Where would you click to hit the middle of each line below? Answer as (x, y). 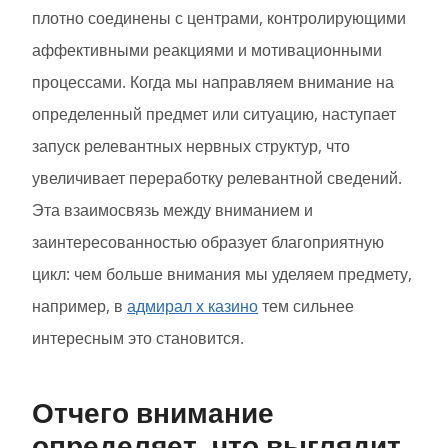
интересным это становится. (138, 338)
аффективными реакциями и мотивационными (207, 50)
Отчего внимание (153, 412)
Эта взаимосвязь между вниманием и (172, 210)
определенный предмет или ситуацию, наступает (214, 114)
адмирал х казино (192, 306)
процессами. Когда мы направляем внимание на (213, 82)
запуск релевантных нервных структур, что (191, 146)
